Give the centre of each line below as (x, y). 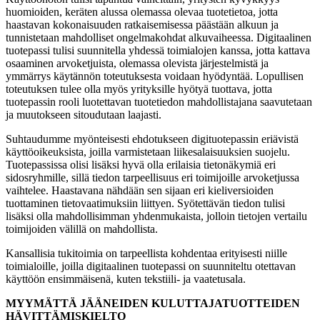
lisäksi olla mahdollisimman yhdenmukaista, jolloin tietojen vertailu (156, 216)
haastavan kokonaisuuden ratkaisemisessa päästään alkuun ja (142, 24)
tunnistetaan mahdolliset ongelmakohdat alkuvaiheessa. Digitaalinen (159, 37)
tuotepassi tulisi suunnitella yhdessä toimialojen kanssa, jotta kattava (158, 50)
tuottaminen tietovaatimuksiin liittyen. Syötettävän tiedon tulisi (145, 203)
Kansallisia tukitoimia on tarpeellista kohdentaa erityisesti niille (146, 253)
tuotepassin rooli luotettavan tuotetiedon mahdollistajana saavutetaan (159, 101)
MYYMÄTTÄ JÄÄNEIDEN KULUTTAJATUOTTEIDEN (153, 303)
